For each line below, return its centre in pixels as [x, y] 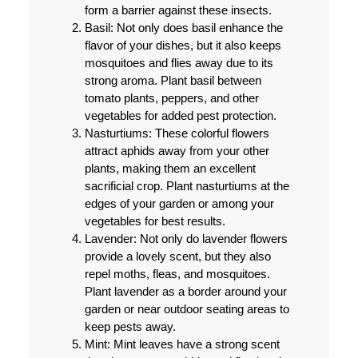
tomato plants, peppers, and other [171, 98]
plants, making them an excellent [170, 169]
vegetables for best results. [155, 221]
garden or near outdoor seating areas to [187, 309]
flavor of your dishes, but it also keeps [183, 46]
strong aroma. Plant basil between [173, 81]
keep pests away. [130, 327]
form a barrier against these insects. [178, 10]
